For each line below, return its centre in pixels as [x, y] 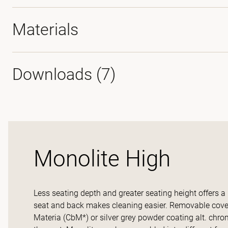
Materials [45, 30]
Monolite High [102, 159]
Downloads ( [57, 74]
